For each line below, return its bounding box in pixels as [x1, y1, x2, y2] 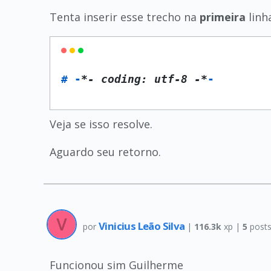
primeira [200, 10, 246, 24]
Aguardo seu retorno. [50, 145, 161, 159]
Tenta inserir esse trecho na [50, 10, 200, 24]
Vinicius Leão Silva [99, 218, 187, 233]
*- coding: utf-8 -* [81, 73, 207, 85]
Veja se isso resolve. [50, 117, 152, 131]
